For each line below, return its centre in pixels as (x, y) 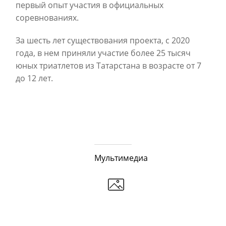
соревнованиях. (47, 17)
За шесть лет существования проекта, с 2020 (103, 40)
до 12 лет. (34, 78)
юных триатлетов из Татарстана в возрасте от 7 (108, 65)
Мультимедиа (121, 158)
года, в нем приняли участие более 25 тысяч (103, 53)
